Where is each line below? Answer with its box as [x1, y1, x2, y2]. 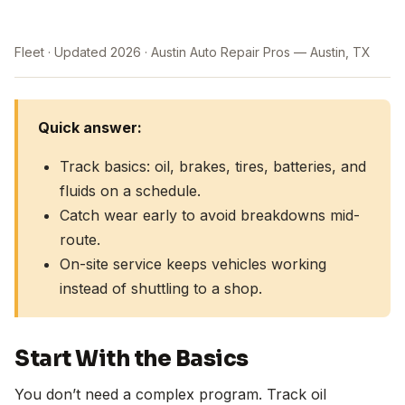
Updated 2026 [54, 43, 141, 60]
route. [59, 230, 100, 249]
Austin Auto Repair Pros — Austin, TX [151, 43, 371, 60]
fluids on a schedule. [59, 181, 201, 200]
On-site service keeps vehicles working [59, 254, 326, 273]
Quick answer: [37, 118, 142, 137]
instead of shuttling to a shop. [59, 278, 262, 297]
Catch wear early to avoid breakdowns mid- [59, 205, 360, 224]
